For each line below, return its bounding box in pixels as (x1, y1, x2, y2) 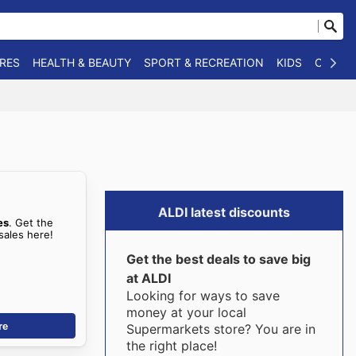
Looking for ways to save (126, 288, 280, 304)
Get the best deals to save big (126, 251, 311, 267)
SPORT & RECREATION (144, 56, 264, 69)
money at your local (126, 304, 246, 320)
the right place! (126, 338, 217, 354)
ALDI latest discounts (158, 204, 290, 220)
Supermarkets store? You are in (126, 321, 315, 337)
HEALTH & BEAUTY (33, 56, 131, 69)
